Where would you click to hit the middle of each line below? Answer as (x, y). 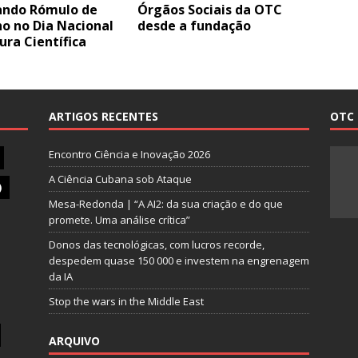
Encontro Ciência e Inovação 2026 (129, 154)
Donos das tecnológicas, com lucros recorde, (156, 245)
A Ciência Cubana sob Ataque (120, 179)
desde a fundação (195, 26)
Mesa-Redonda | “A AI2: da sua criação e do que (165, 204)
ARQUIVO (74, 341)
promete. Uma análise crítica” (119, 220)
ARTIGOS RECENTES (103, 116)
